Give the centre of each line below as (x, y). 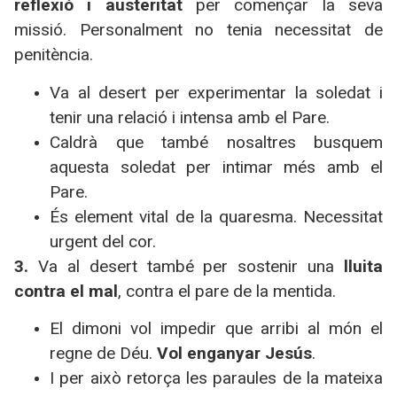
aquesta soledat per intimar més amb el (216, 167)
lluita (363, 266)
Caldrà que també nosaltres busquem (216, 142)
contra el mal (66, 291)
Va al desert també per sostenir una (186, 266)
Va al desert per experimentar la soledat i (216, 92)
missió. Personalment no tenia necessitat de (198, 30)
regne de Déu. (103, 354)
